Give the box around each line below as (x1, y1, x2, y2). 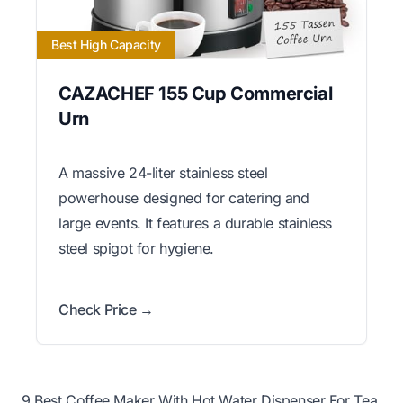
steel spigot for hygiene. (58, 239, 215, 258)
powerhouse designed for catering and (58, 189, 309, 208)
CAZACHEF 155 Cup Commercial (58, 83, 333, 105)
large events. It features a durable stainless (58, 214, 333, 233)
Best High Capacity (51, 37, 161, 53)
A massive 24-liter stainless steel (58, 164, 268, 183)
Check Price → (58, 300, 154, 319)
